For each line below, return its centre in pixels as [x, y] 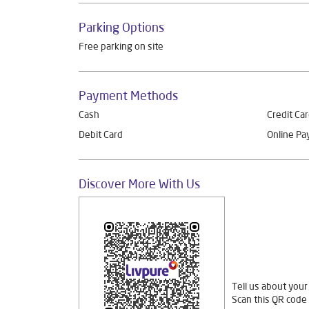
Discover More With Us [139, 184]
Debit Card [101, 135]
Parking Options [121, 27]
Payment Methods [128, 96]
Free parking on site [121, 47]
